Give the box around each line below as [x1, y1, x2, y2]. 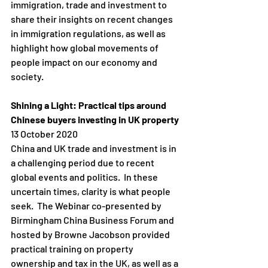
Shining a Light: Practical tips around [11, 99, 168, 111]
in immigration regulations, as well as [11, 28, 167, 39]
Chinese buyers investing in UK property [11, 114, 179, 126]
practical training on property [11, 243, 135, 255]
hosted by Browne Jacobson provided [11, 229, 172, 240]
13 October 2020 [11, 128, 78, 140]
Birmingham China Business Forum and [11, 214, 176, 226]
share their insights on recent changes [11, 13, 175, 25]
